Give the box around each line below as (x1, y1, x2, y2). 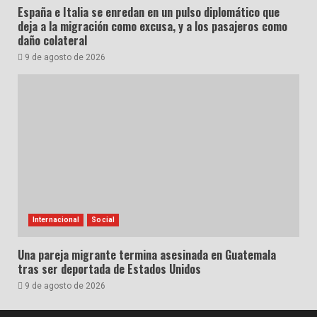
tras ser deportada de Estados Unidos (18, 260, 201, 278)
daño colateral (18, 32, 87, 50)
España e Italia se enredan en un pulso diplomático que (18, 4, 279, 21)
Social (91, 216, 115, 224)
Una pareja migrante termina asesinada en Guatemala (18, 246, 276, 264)
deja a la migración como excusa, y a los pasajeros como (18, 18, 287, 35)
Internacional (33, 216, 80, 224)
